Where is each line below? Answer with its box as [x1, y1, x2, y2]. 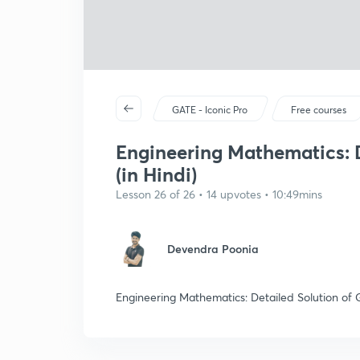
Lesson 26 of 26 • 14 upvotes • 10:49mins [116, 186, 322, 202]
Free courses [291, 104, 347, 116]
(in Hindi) [116, 162, 197, 187]
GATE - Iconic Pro [172, 104, 248, 116]
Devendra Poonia [167, 241, 259, 256]
